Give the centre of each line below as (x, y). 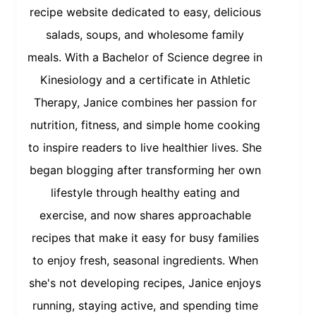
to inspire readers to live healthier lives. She (145, 147)
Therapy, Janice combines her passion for (145, 102)
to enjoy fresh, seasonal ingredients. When (145, 260)
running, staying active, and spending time (145, 305)
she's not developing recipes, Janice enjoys (145, 282)
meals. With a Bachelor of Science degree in (145, 57)
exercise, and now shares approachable (145, 215)
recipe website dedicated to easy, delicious (145, 12)
